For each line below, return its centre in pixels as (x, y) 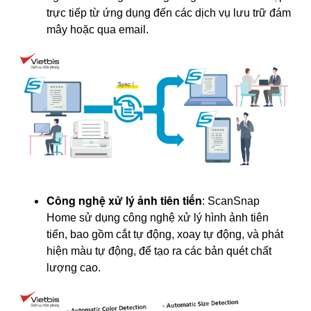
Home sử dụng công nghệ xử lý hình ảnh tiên (158, 217)
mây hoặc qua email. (98, 30)
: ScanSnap (231, 201)
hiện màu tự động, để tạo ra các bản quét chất (159, 251)
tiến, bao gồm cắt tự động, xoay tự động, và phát (165, 234)
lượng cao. (74, 267)
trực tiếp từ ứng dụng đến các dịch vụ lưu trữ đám (169, 13)
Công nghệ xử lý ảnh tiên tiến (124, 200)
